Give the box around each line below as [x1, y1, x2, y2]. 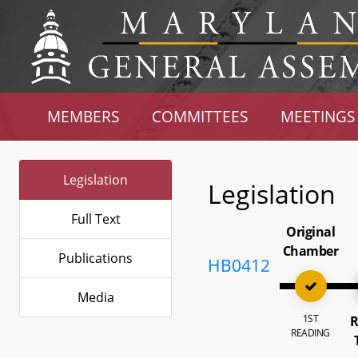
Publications [58, 249, 133, 267]
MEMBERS [47, 106, 120, 126]
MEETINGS [280, 106, 355, 126]
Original [286, 223, 336, 241]
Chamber [282, 242, 339, 260]
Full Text [70, 210, 121, 228]
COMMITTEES [152, 106, 249, 126]
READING [291, 326, 330, 340]
